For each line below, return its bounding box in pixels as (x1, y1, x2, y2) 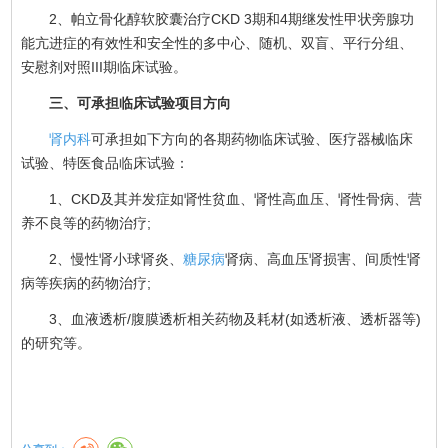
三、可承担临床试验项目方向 (21, 94, 232, 111)
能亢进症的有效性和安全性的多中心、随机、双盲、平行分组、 (21, 34, 414, 51)
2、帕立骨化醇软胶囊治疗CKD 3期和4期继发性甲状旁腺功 (21, 10, 415, 27)
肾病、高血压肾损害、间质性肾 (225, 250, 422, 267)
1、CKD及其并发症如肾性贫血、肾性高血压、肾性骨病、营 (21, 190, 423, 207)
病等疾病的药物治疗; (21, 274, 152, 291)
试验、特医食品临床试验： (21, 154, 190, 171)
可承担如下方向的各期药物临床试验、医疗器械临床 (91, 130, 414, 147)
